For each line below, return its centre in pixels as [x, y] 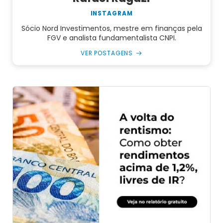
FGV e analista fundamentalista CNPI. [111, 38]
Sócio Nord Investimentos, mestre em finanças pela [111, 28]
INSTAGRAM [111, 13]
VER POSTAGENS [107, 53]
